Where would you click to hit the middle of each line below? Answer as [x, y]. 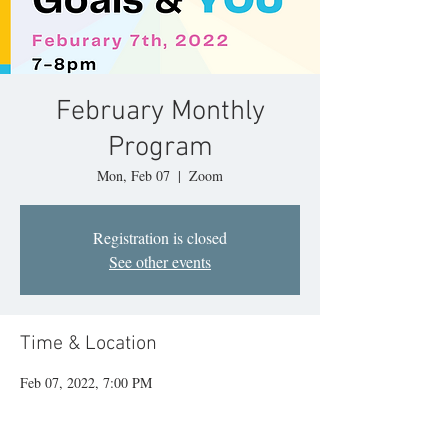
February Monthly [160, 112]
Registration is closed [160, 237]
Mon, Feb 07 [133, 175]
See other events [160, 261]
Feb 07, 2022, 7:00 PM [86, 382]
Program [160, 148]
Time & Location [88, 344]
